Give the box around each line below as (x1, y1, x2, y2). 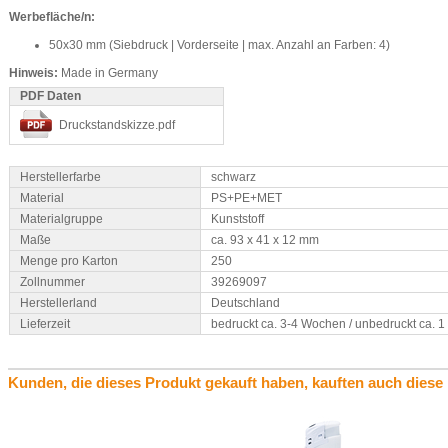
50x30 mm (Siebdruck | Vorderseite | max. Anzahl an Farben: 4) (49, 38, 390, 52)
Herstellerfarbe (20, 170, 101, 184)
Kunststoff (211, 212, 264, 226)
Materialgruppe (20, 212, 103, 226)
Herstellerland (20, 296, 97, 310)
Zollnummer (20, 275, 85, 289)
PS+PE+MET (211, 191, 282, 205)
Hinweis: (9, 66, 61, 80)
